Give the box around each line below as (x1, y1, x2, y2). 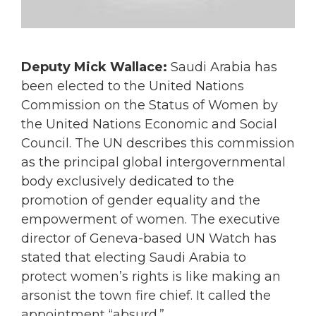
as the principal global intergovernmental (21, 154, 286, 170)
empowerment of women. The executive (21, 211, 280, 227)
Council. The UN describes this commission (21, 135, 295, 151)
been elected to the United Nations (21, 78, 244, 94)
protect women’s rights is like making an (21, 268, 281, 284)
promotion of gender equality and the (21, 192, 260, 208)
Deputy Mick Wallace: (21, 59, 167, 75)
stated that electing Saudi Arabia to (21, 249, 246, 265)
